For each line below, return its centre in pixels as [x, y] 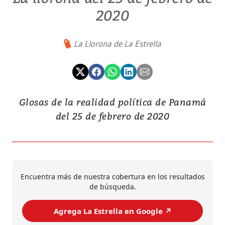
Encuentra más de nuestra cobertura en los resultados [113, 177]
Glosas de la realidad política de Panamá [113, 102]
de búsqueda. [113, 187]
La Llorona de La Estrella [118, 44]
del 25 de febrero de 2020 [113, 116]
